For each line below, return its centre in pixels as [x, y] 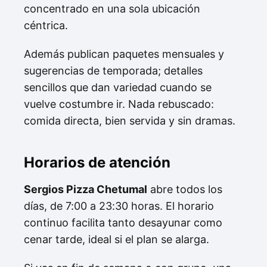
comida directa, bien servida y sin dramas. [130, 120]
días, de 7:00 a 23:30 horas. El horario [119, 206]
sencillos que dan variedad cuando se [118, 87]
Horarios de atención [97, 162]
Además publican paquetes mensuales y [124, 54]
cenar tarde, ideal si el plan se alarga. [117, 239]
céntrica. [46, 25]
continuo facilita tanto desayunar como [123, 222]
